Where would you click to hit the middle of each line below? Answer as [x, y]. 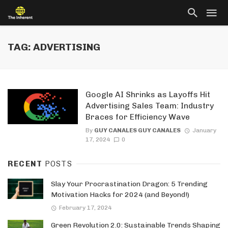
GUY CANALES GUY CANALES [137, 131]
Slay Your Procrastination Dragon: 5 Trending [129, 184]
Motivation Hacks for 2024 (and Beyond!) [120, 195]
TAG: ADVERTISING [54, 47]
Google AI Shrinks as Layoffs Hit [148, 94]
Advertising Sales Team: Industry [149, 106]
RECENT [26, 164]
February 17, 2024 [85, 207]
